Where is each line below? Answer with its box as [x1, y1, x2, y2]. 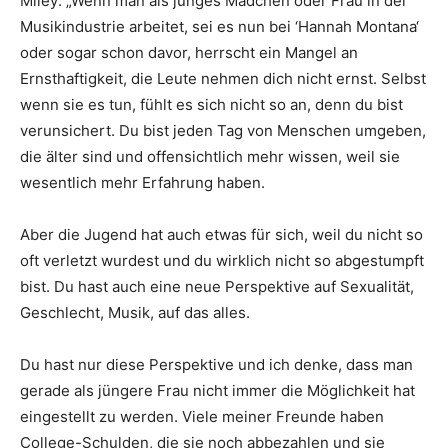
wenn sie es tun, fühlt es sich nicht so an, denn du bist [20, 95, 403, 115]
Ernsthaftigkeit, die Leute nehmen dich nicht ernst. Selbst [20, 69, 426, 89]
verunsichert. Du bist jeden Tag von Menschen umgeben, [20, 121, 426, 141]
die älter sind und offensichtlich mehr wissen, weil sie [20, 147, 400, 167]
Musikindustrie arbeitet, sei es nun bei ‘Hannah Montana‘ [20, 17, 419, 37]
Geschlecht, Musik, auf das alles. [20, 303, 250, 323]
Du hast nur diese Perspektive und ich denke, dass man [20, 355, 413, 375]
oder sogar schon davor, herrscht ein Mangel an [20, 43, 358, 63]
